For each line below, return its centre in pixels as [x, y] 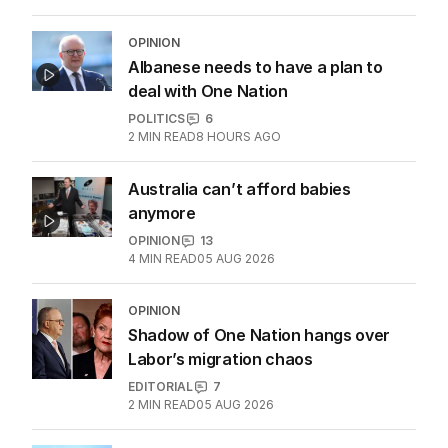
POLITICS [156, 119]
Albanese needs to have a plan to [255, 67]
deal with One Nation [208, 91]
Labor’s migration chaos [220, 359]
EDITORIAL [160, 387]
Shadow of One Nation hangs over [259, 335]
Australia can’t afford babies [239, 189]
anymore [162, 213]
